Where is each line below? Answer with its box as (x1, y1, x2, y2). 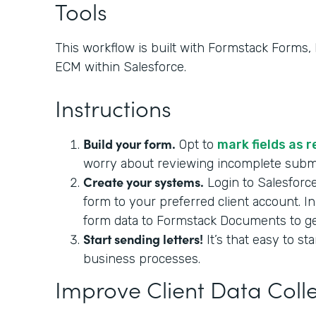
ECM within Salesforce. (55, 59, 186, 75)
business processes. (83, 251, 204, 267)
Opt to (176, 137, 217, 153)
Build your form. (83, 135, 176, 153)
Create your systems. (83, 173, 204, 191)
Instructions (55, 92, 177, 124)
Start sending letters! (83, 230, 203, 248)
